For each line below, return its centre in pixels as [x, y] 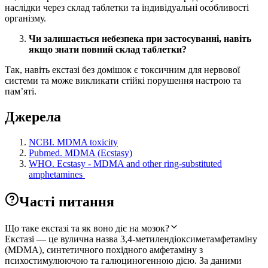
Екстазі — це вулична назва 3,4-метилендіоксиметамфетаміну [131, 239]
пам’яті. [21, 92]
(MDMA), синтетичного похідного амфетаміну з [104, 249]
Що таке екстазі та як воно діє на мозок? [87, 228]
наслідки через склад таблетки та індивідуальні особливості [127, 8]
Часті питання [67, 201]
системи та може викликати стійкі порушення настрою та [123, 81]
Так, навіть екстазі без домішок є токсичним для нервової [122, 70]
